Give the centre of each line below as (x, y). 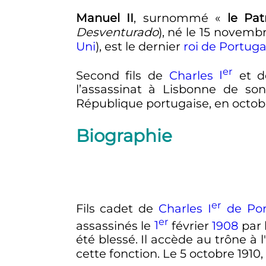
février (190, 225)
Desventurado (117, 32)
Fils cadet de (117, 208)
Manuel (98, 18)
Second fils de (122, 75)
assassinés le (115, 225)
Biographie (124, 135)
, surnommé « (177, 18)
